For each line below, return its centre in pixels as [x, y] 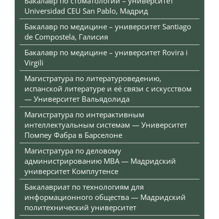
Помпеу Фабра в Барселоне [73, 135]
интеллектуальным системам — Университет [106, 125]
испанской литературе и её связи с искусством [108, 89]
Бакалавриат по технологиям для [84, 187]
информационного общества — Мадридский [105, 197]
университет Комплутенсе [71, 171]
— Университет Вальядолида [77, 99]
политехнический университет [80, 208]
